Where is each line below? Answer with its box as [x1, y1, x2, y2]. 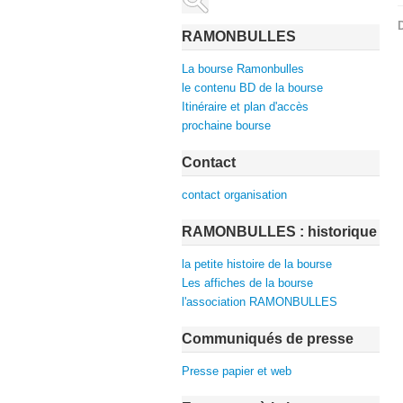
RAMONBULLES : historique [182, 224, 377, 239]
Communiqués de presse [182, 331, 354, 346]
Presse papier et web [182, 364, 291, 378]
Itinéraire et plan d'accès [182, 100, 309, 113]
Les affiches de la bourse [182, 276, 313, 290]
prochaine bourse [182, 119, 271, 132]
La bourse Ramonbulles [182, 62, 304, 76]
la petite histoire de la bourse [182, 257, 332, 271]
